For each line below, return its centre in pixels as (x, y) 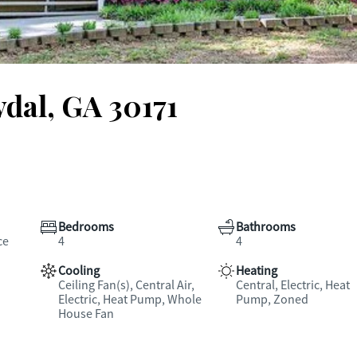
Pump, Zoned (272, 300)
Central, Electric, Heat (292, 285)
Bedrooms (86, 227)
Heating (256, 271)
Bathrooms (265, 227)
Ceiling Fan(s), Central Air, (126, 285)
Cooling (79, 271)
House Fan (86, 314)
